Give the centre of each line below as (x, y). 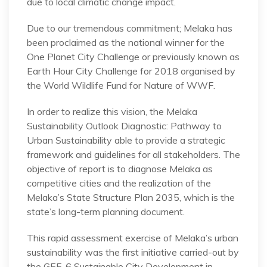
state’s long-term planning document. (106, 211)
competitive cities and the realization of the (119, 183)
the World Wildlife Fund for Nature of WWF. (121, 85)
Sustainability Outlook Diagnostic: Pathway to (124, 125)
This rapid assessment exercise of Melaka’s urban (133, 237)
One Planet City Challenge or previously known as (133, 56)
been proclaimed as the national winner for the (126, 42)
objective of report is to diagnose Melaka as (120, 168)
